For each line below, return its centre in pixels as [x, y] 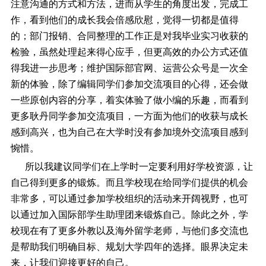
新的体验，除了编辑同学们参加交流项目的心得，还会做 [129, 84]
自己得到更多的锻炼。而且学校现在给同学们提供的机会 [129, 183]
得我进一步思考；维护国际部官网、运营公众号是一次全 [129, 68]
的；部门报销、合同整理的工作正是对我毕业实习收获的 [129, 36]
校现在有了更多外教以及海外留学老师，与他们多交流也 [129, 231]
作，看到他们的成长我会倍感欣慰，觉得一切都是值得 [124, 20]
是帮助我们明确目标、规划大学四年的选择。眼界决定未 [129, 247]
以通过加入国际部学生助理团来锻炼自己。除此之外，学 [129, 215]
